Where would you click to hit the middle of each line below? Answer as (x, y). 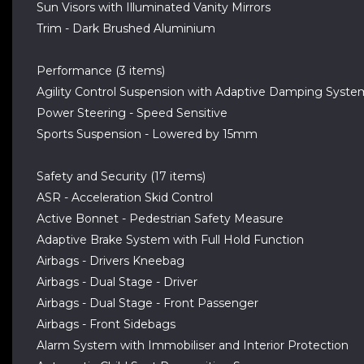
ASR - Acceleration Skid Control (125, 197)
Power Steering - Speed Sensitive (132, 113)
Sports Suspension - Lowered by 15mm (147, 134)
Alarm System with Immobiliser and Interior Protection (193, 345)
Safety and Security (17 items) (121, 176)
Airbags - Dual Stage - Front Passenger (147, 303)
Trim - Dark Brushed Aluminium (126, 28)
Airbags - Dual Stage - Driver (117, 282)
